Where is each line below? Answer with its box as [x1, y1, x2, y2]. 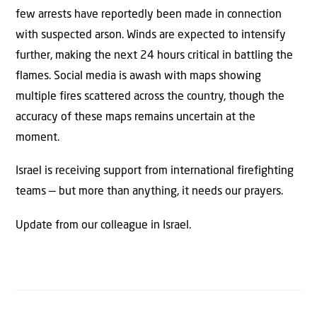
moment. [16, 132, 59, 144]
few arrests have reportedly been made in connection [16, 8, 282, 21]
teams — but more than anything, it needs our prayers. [16, 186, 283, 198]
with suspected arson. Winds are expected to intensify [16, 29, 286, 41]
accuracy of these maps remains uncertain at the [16, 111, 255, 123]
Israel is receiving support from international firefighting [16, 166, 294, 178]
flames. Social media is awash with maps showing [16, 70, 261, 82]
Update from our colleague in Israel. [16, 219, 191, 231]
